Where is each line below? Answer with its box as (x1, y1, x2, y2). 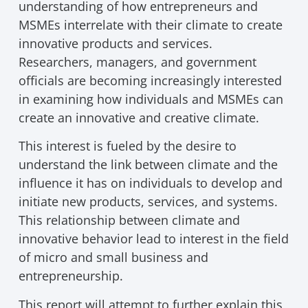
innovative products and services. (18, 34, 212, 52)
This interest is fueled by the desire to (18, 137, 236, 155)
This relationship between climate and (18, 212, 240, 229)
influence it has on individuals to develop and (18, 175, 283, 192)
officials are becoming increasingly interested (18, 71, 282, 89)
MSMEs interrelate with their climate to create (18, 16, 283, 33)
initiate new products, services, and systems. (18, 193, 278, 210)
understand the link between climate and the (18, 156, 278, 173)
